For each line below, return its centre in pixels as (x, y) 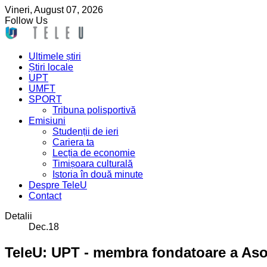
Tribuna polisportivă (94, 110)
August (50, 10)
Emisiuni (47, 121)
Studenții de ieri (86, 131)
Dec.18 (44, 227)
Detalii (18, 216)
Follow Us (26, 21)
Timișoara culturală (93, 164)
